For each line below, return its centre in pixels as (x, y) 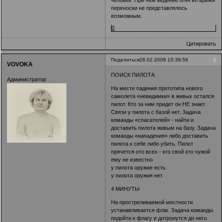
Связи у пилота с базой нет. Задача (156, 112)
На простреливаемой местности (152, 202)
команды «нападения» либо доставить (160, 136)
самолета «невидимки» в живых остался (163, 96)
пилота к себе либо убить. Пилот (152, 143)
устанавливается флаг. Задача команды (162, 210)
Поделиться (125, 60)
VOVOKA (20, 65)
